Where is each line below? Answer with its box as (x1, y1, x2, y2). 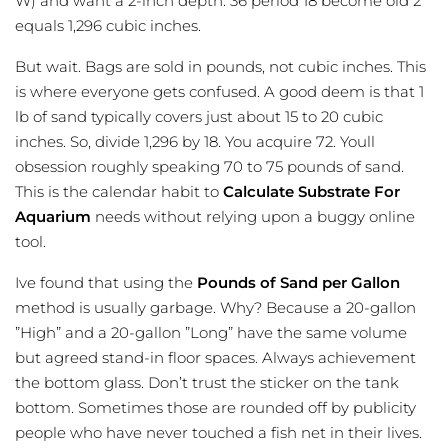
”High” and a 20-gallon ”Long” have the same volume (15, 323, 407, 343)
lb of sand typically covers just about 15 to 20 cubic (15, 107, 383, 127)
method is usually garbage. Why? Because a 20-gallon (15, 298, 416, 318)
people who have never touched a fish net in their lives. (15, 423, 422, 443)
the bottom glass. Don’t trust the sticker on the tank (15, 373, 399, 393)
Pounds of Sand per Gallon (197, 273, 400, 293)
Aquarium (15, 207, 91, 227)
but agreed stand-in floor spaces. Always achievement (15, 348, 416, 368)
